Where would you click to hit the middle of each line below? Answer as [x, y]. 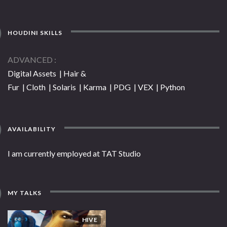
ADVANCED [30, 60]
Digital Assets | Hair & [47, 73]
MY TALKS [24, 193]
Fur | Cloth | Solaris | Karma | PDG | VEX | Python [96, 87]
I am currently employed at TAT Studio [74, 154]
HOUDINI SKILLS [34, 33]
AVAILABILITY [31, 129]
